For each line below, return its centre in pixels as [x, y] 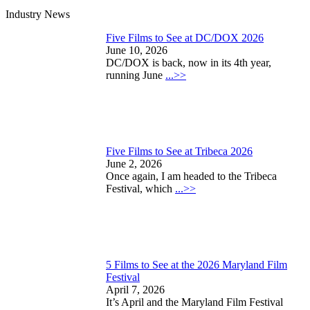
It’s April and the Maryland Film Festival [194, 302]
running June [136, 75]
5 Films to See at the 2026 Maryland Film [197, 264]
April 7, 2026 [135, 289]
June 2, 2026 [134, 163]
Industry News [38, 14]
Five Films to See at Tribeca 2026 [179, 151]
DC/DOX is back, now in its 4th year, [189, 62]
